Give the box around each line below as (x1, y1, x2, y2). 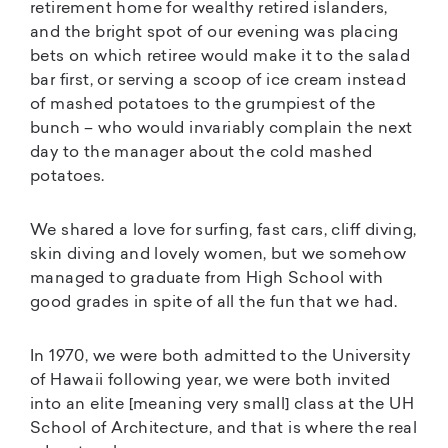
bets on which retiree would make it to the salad (30, 48, 411, 65)
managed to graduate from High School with (30, 270, 384, 287)
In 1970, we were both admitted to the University (30, 348, 411, 365)
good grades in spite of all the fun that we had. (30, 294, 398, 311)
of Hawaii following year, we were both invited (30, 372, 391, 389)
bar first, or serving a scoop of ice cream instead (30, 72, 406, 89)
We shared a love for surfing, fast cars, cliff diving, (30, 222, 417, 239)
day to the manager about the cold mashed (30, 144, 372, 161)
